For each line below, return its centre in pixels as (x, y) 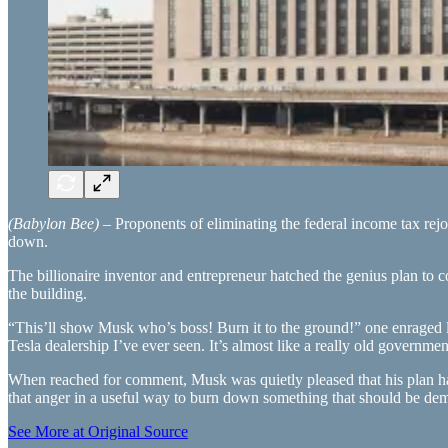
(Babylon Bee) (53, 223)
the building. (47, 293)
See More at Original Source (98, 431)
